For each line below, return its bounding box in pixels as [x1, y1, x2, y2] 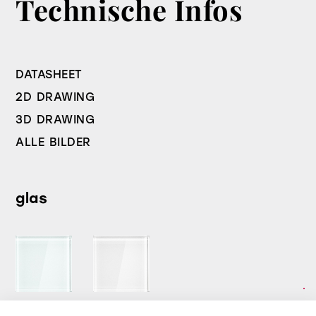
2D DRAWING [16, 90, 95, 104]
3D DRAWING [16, 113, 95, 127]
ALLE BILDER [16, 135, 91, 150]
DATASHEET [16, 68, 83, 82]
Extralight [93, 299, 132, 309]
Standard [16, 299, 54, 309]
